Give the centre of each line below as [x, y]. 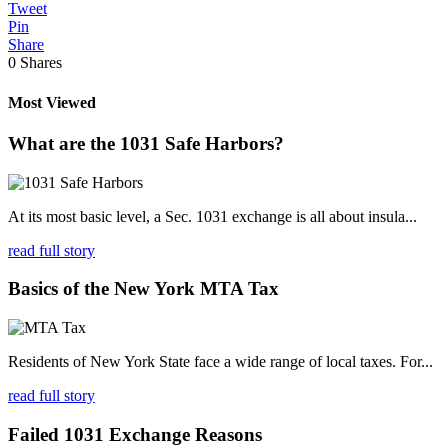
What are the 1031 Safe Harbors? [146, 143]
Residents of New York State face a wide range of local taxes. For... [220, 361]
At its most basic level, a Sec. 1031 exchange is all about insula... [212, 216]
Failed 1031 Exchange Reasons [135, 434]
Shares [41, 63]
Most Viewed [52, 102]
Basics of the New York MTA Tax [143, 289]
